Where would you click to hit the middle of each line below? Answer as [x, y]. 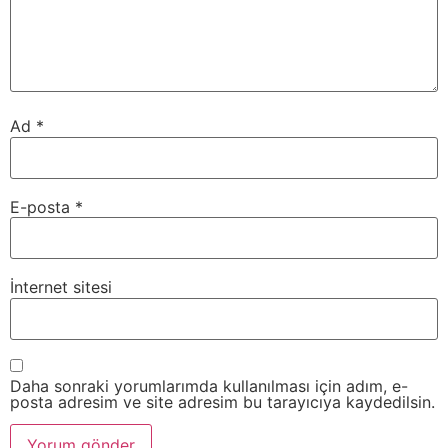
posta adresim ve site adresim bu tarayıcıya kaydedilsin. [222, 401]
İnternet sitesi [61, 287]
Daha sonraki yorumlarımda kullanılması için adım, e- [209, 385]
